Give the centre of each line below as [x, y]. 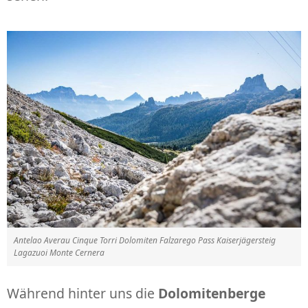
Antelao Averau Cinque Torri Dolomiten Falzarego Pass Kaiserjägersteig [145, 240]
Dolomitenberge [212, 293]
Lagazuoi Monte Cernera [59, 252]
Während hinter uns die [82, 293]
